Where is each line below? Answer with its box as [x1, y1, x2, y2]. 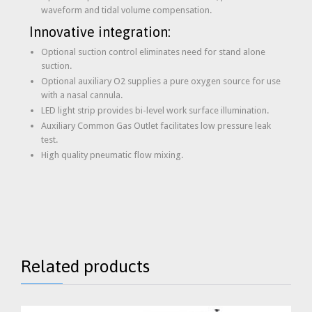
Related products [21, 256, 150, 276]
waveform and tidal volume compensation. [40, 5, 212, 16]
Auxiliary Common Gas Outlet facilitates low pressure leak [40, 120, 271, 132]
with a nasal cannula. [40, 90, 123, 101]
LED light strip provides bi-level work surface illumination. [40, 105, 269, 116]
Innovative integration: [29, 24, 171, 40]
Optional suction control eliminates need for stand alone [40, 47, 265, 58]
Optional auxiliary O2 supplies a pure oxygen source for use [40, 76, 281, 87]
